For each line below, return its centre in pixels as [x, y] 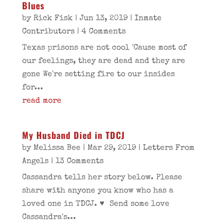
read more [41, 101]
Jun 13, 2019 [103, 19]
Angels [35, 162]
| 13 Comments [76, 162]
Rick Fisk [53, 19]
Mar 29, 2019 [111, 148]
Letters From [168, 148]
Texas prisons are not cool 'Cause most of [104, 48]
